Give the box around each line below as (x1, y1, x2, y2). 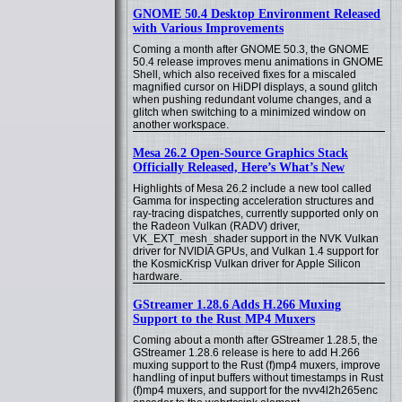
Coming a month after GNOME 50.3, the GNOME (133, 43, 369, 56)
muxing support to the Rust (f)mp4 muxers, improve (133, 359, 380, 371)
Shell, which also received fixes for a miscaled (133, 68, 356, 81)
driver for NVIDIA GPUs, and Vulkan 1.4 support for (133, 245, 379, 258)
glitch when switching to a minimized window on (133, 106, 366, 118)
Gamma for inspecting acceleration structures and (133, 195, 374, 207)
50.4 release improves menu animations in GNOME (133, 56, 383, 68)
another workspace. (133, 118, 229, 131)
